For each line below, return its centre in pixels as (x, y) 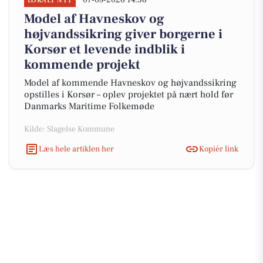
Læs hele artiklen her (76, 149)
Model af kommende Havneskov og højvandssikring (130, 83)
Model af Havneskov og (94, 19)
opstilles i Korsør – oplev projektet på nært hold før (129, 95)
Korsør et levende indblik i (104, 49)
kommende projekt (82, 65)
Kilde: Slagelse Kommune (69, 129)
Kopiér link (219, 149)
